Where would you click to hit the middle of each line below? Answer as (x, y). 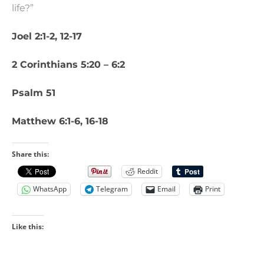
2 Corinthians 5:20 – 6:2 (68, 64)
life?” (23, 8)
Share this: (30, 154)
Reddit (148, 171)
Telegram (112, 189)
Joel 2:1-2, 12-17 (47, 36)
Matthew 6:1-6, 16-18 (60, 121)
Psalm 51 (34, 93)
